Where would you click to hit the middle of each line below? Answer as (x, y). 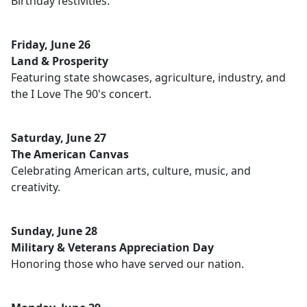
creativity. (36, 187)
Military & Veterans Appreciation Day (112, 247)
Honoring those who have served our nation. (127, 264)
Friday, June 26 (51, 45)
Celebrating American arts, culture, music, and (131, 171)
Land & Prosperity (60, 61)
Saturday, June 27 (59, 138)
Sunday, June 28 (54, 231)
